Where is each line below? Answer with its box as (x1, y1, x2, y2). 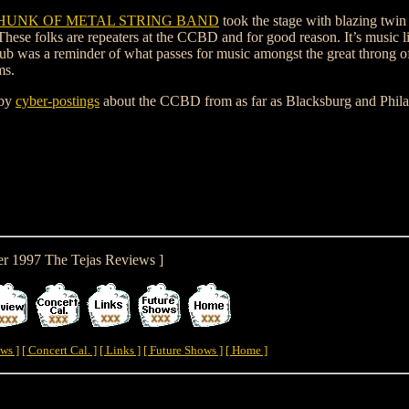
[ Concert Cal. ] (21, 343, 97, 357)
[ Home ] (225, 343, 267, 357)
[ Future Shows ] (142, 343, 223, 357)
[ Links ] (99, 343, 141, 357)
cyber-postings (16, 93, 100, 109)
